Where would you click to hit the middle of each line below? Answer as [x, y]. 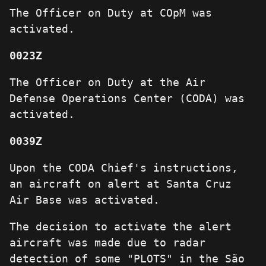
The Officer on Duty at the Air [107, 83]
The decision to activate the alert [121, 227]
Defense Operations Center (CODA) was [127, 99]
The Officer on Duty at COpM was [111, 13]
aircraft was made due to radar [107, 243]
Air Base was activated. [85, 200]
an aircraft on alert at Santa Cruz [121, 184]
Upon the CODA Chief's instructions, [124, 168]
